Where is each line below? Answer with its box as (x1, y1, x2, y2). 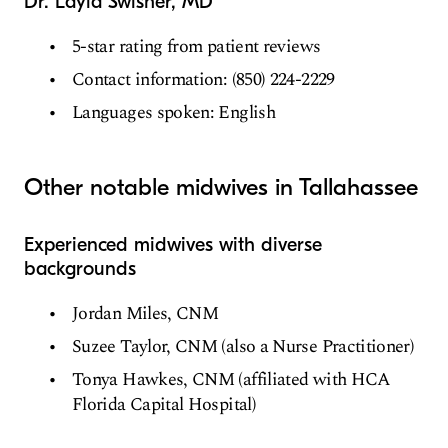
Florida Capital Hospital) (72, 390, 256, 418)
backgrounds (24, 256, 136, 280)
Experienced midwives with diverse (24, 232, 322, 256)
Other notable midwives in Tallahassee (24, 172, 418, 201)
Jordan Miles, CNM (72, 299, 219, 327)
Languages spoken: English (72, 98, 275, 126)
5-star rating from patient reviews (72, 32, 321, 60)
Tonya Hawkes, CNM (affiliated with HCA (72, 365, 391, 393)
